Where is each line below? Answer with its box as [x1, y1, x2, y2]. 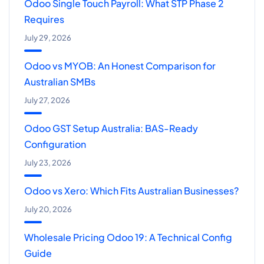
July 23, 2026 [24, 158, 71, 168]
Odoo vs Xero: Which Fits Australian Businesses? [24, 184, 239, 197]
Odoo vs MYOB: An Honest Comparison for [24, 60, 216, 72]
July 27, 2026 [24, 95, 70, 105]
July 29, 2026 [24, 33, 71, 43]
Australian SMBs [24, 75, 95, 88]
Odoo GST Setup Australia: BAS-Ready [24, 122, 198, 135]
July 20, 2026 [24, 204, 72, 214]
